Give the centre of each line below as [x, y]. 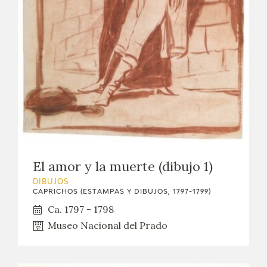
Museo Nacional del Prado [108, 226]
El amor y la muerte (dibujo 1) [123, 167]
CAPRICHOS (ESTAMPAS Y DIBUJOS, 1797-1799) [122, 192]
